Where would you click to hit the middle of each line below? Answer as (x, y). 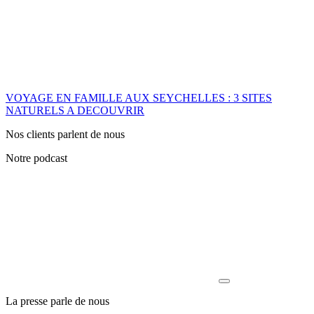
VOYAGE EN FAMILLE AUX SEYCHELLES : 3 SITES (139, 97)
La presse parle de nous (57, 301)
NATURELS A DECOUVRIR (75, 110)
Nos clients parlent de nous (65, 134)
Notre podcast (36, 158)
